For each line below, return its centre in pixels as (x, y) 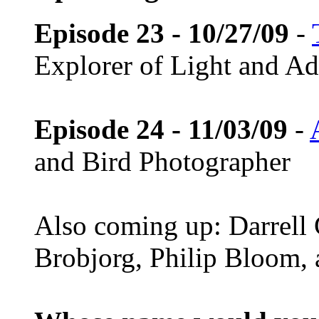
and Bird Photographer (162, 161)
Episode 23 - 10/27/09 (162, 33)
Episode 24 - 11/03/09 (161, 129)
